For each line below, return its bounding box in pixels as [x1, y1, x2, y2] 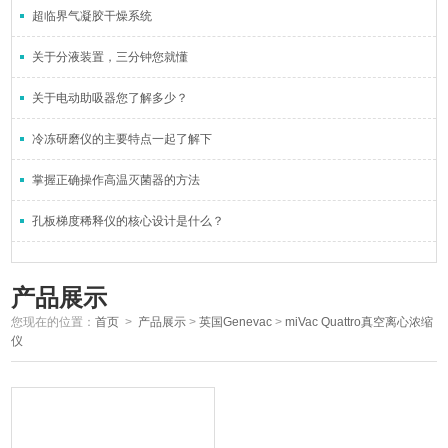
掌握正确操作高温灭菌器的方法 [32, 172, 201, 187]
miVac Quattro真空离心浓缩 [285, 314, 434, 329]
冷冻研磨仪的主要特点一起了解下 [32, 131, 213, 146]
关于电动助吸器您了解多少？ [32, 90, 189, 105]
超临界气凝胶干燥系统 [32, 8, 153, 23]
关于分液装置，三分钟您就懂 [32, 49, 189, 64]
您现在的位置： [11, 314, 96, 329]
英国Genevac [199, 314, 273, 329]
